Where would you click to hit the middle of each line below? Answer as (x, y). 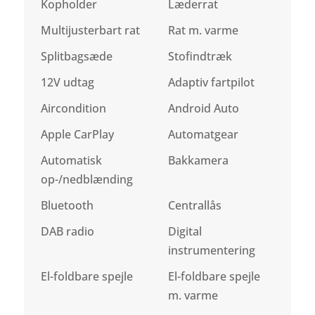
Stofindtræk (200, 56)
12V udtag (68, 82)
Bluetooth (67, 205)
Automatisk (72, 160)
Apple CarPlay (78, 134)
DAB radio (68, 231)
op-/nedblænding (87, 179)
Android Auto (203, 108)
